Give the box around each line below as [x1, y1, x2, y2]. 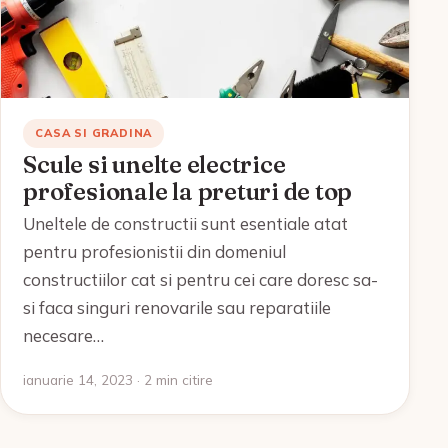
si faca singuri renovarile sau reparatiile [23, 296, 332, 318]
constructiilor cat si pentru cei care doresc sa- [23, 268, 379, 290]
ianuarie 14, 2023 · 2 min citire [23, 371, 214, 389]
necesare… [23, 324, 105, 346]
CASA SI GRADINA [35, 125, 153, 140]
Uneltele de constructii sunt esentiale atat [23, 212, 349, 234]
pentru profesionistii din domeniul [23, 240, 287, 262]
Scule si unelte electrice [23, 149, 286, 179]
